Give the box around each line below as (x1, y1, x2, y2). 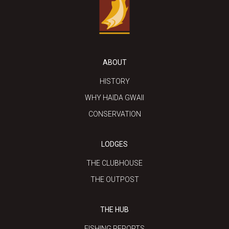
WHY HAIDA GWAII (85, 94, 144, 102)
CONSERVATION (88, 110, 141, 119)
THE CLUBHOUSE (86, 159, 143, 168)
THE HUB (100, 205, 129, 214)
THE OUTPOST (90, 175, 139, 184)
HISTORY (99, 77, 130, 86)
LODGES (101, 140, 128, 149)
